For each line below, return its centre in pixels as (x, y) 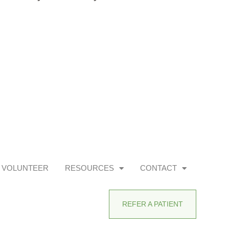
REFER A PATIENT (152, 204)
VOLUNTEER (25, 168)
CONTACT (158, 168)
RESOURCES (89, 168)
